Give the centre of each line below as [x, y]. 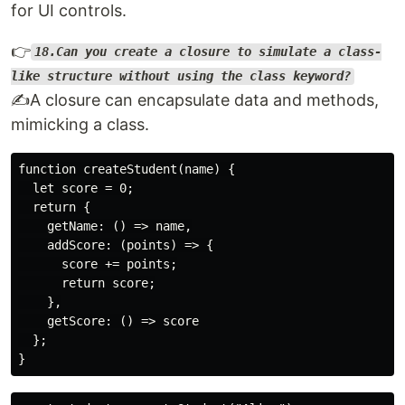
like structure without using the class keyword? [181, 76]
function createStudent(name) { [127, 169]
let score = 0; [76, 188]
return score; [87, 283]
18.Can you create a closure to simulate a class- [207, 52]
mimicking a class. [80, 124]
